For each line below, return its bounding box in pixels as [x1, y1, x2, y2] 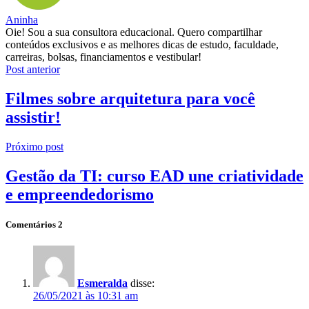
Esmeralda [77, 277, 128, 290]
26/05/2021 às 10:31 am [33, 290, 138, 302]
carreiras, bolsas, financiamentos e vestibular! [6, 51, 201, 63]
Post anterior [6, 63, 60, 75]
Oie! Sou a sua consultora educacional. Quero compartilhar [6, 26, 262, 38]
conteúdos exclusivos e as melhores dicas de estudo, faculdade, [6, 39, 279, 50]
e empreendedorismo [6, 185, 154, 203]
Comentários [6, 219, 58, 230]
